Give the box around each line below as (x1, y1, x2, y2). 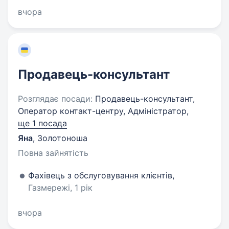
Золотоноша (37, 133, 87, 143)
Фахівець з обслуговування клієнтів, (28, 170, 174, 180)
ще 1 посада (18, 118, 67, 128)
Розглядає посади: (18, 94, 93, 104)
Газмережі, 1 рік (28, 182, 93, 193)
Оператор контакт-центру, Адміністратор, (18, 106, 189, 116)
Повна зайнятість (18, 148, 88, 158)
